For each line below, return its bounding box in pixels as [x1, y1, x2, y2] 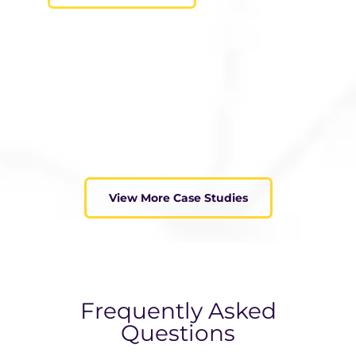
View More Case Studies [108, 190, 248, 205]
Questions [121, 319, 235, 346]
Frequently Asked [79, 296, 277, 324]
